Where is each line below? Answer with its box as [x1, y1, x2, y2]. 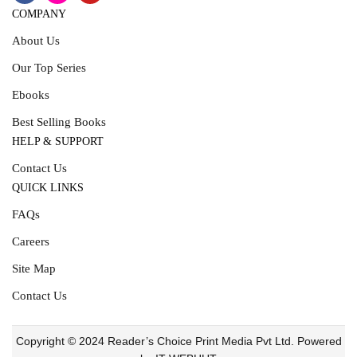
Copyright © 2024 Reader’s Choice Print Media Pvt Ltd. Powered [15, 334, 342, 347]
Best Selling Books [12, 115, 106, 128]
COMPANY [12, 7, 66, 20]
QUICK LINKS [12, 181, 84, 194]
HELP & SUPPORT [12, 135, 104, 147]
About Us [12, 33, 60, 47]
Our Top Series [12, 61, 86, 74]
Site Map [12, 261, 56, 275]
